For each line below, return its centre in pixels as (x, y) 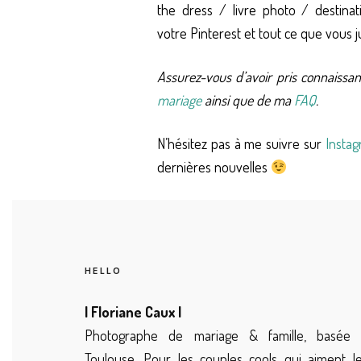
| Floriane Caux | (133, 312)
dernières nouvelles (214, 166)
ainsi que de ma (248, 100)
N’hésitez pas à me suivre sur (241, 143)
